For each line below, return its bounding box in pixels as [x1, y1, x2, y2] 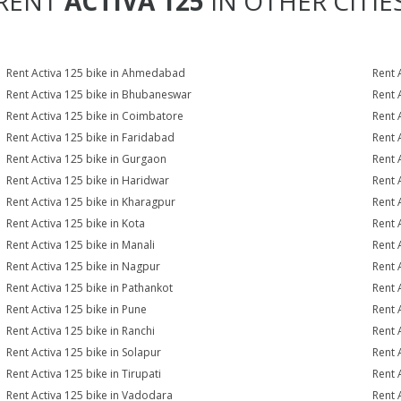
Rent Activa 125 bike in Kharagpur [6, 194, 176, 209]
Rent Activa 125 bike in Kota [6, 216, 146, 231]
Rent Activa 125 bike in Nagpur [6, 259, 161, 274]
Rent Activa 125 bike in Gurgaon [6, 151, 167, 166]
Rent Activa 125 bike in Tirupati [6, 366, 162, 381]
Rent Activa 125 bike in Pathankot [6, 280, 174, 295]
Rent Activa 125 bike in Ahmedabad [6, 65, 186, 81]
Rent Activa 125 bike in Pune [6, 302, 148, 317]
